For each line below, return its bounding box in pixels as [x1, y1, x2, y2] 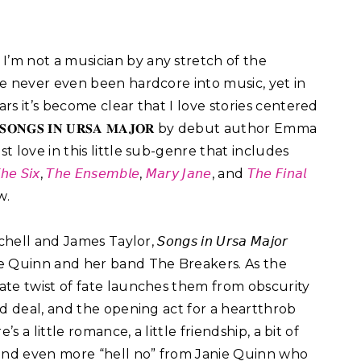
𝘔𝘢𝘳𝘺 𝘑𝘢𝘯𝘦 [145, 166, 212, 182]
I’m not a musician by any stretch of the [3, 53, 267, 69]
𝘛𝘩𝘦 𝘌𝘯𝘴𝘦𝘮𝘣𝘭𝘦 [46, 166, 140, 182]
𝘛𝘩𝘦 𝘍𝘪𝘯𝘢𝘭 [247, 166, 307, 182]
